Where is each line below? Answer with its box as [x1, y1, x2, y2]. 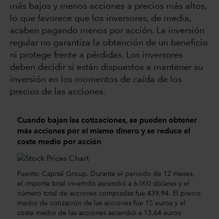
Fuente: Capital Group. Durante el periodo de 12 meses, [17, 171, 195, 178]
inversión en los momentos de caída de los [10, 75, 182, 85]
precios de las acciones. [10, 88, 106, 97]
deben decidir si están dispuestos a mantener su [10, 63, 203, 72]
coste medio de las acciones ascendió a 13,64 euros [17, 210, 181, 217]
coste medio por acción [17, 138, 101, 147]
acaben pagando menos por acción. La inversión [10, 26, 204, 36]
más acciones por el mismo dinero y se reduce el [17, 128, 190, 136]
